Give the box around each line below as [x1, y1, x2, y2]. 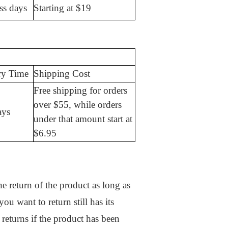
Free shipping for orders [34, 85, 127, 96]
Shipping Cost [34, 68, 90, 79]
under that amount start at [34, 113, 132, 125]
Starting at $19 [34, 3, 91, 14]
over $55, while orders [34, 99, 122, 110]
